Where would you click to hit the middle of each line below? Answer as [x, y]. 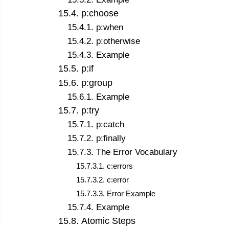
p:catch [110, 124]
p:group [97, 83]
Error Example [131, 193]
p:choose [100, 14]
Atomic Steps [108, 221]
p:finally [111, 138]
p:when [109, 28]
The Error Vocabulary [136, 152]
